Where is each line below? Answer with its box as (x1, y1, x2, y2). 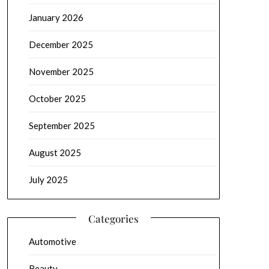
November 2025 (28, 66, 94, 77)
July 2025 (28, 174, 68, 185)
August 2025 (28, 147, 81, 158)
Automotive (28, 236, 76, 247)
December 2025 (28, 39, 93, 50)
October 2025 (28, 93, 86, 104)
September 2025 (28, 120, 95, 131)
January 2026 (28, 12, 83, 23)
